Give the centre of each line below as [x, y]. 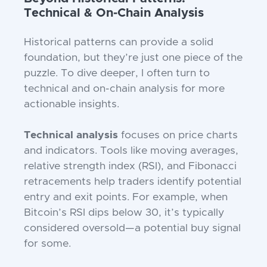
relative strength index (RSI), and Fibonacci [130, 167]
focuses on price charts [178, 136]
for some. [47, 244]
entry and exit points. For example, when [126, 198]
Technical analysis [71, 136]
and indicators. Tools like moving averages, [131, 151]
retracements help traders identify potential [133, 182]
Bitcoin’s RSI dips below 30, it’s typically [124, 213]
